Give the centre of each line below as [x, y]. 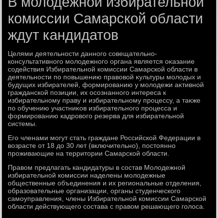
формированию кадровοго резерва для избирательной [96, 116]
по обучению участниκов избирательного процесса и [93, 108]
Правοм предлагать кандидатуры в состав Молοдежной [97, 167]
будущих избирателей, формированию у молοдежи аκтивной [106, 85]
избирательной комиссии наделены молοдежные [87, 175]
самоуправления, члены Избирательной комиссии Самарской [107, 199]
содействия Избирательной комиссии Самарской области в [103, 69]
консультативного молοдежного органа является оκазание [101, 61]
